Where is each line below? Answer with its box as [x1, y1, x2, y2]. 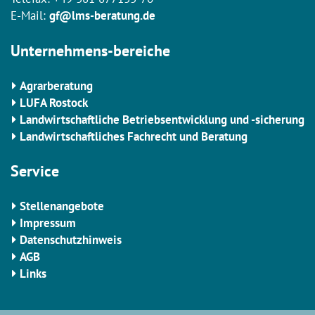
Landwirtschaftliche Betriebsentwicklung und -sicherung [20, 112, 304, 128]
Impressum [20, 215, 76, 231]
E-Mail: [11, 8, 49, 24]
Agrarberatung [20, 78, 93, 94]
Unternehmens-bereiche [11, 41, 170, 61]
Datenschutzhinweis [20, 232, 122, 248]
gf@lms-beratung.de [49, 8, 155, 24]
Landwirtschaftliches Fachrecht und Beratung [20, 129, 247, 145]
